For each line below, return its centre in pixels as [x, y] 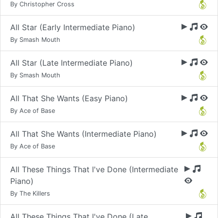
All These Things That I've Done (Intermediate [94, 169]
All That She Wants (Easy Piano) [69, 98]
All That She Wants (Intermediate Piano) [83, 134]
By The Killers [30, 193]
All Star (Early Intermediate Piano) [73, 27]
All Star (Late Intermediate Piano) [72, 63]
